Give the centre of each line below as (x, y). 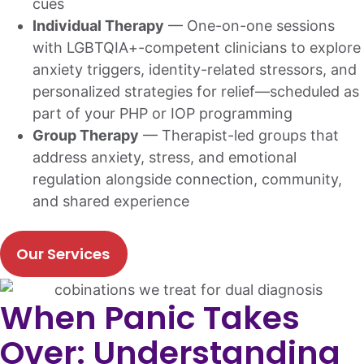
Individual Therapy (98, 26)
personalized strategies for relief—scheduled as (196, 92)
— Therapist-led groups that (239, 136)
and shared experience (111, 201)
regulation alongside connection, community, (187, 180)
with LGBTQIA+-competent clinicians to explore (197, 48)
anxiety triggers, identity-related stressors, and (195, 70)
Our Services (63, 253)
